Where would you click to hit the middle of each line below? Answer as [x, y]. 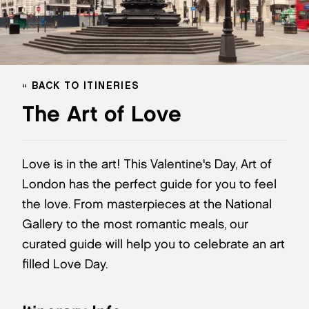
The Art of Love [102, 113]
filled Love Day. [65, 264]
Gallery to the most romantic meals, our [135, 224]
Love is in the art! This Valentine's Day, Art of [147, 164]
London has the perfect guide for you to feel [149, 184]
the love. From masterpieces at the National [147, 204]
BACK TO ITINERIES [86, 86]
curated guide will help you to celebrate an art [153, 244]
